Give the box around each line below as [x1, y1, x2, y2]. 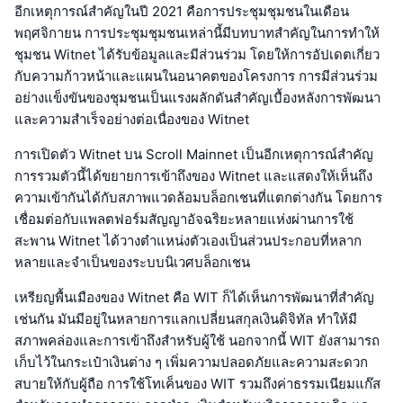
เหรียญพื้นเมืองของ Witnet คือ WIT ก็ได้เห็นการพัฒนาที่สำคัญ [14, 288, 374, 306]
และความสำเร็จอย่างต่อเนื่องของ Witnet [14, 110, 249, 128]
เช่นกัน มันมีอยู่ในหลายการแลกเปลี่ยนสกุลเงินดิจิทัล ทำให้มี [14, 309, 357, 327]
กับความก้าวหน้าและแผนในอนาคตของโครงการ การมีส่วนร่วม [14, 67, 378, 85]
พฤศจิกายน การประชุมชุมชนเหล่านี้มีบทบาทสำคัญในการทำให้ [14, 23, 380, 41]
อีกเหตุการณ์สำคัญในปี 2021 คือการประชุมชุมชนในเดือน [14, 2, 349, 20]
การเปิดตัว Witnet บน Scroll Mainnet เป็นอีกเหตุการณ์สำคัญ [14, 145, 373, 163]
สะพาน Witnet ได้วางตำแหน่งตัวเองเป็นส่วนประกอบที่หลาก [14, 231, 362, 249]
